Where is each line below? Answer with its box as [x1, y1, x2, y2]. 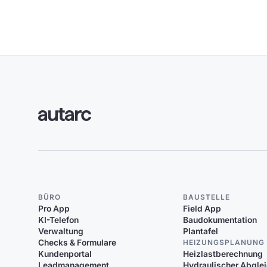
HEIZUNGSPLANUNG [183, 238, 265, 247]
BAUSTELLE [183, 193, 231, 201]
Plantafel [183, 226, 219, 236]
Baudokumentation [183, 215, 257, 225]
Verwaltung [38, 226, 84, 236]
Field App [183, 203, 222, 213]
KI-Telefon [38, 215, 79, 225]
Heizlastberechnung [183, 249, 263, 259]
